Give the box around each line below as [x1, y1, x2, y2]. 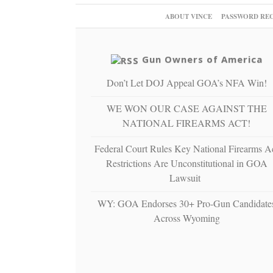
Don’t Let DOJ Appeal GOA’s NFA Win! [106, 76, 267, 89]
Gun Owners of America [141, 52, 263, 65]
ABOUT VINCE [165, 11, 212, 21]
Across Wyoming [153, 211, 220, 224]
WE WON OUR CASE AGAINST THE [106, 101, 267, 115]
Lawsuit [169, 171, 204, 184]
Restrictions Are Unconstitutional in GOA [105, 156, 268, 169]
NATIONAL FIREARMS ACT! [122, 116, 251, 129]
